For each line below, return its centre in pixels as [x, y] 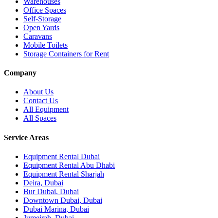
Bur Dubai [40, 191]
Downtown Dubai [51, 200]
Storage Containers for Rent [66, 54]
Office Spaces [45, 10]
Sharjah [92, 174]
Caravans [38, 36]
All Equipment [46, 109]
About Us [38, 92]
